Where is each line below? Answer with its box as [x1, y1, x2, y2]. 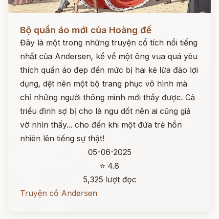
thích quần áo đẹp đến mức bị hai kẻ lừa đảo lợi [20, 65, 198, 75]
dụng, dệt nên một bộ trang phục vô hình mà [20, 79, 187, 88]
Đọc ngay [8, 18, 44, 27]
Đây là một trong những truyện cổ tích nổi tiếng [20, 38, 197, 47]
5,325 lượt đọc [83, 175, 136, 184]
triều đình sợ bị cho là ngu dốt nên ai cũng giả [20, 106, 191, 116]
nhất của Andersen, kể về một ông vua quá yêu [20, 51, 197, 61]
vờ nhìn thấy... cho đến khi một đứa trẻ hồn [20, 120, 182, 130]
